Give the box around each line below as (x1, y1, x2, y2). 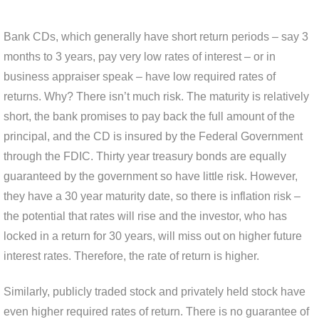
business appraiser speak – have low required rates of (4, 70, 276, 83)
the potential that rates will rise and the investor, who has (4, 210, 287, 222)
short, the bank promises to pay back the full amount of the (4, 110, 295, 122)
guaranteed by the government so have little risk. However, (4, 170, 298, 182)
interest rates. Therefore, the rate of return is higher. (4, 250, 259, 262)
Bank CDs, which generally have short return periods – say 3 (4, 31, 308, 43)
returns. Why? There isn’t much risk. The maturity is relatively (4, 90, 309, 103)
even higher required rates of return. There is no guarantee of (4, 305, 309, 318)
